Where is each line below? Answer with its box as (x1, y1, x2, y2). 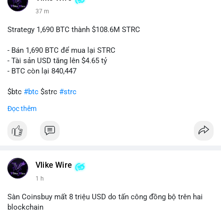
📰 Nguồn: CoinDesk (7, 13, 74, 23)
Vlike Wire (36, 161, 72, 170)
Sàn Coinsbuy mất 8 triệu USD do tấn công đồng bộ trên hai (7, 192, 203, 202)
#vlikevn (7, 108, 35, 117)
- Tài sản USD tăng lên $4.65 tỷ (7, 56, 107, 66)
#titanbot (37, 108, 67, 117)
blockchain (7, 203, 43, 212)
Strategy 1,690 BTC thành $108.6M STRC (7, 25, 140, 35)
